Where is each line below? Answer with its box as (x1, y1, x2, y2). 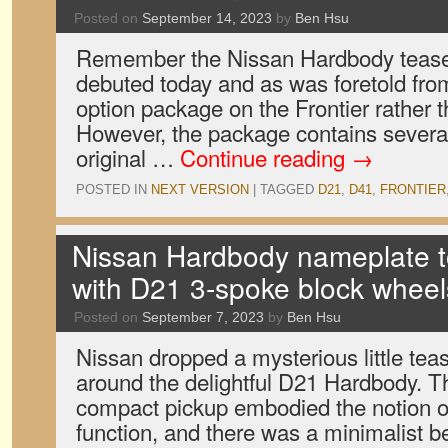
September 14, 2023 (142, 10, 272, 26)
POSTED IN (76, 182, 147, 197)
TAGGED (260, 182, 314, 197)
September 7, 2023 (142, 309, 264, 325)
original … (76, 141, 180, 173)
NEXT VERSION (151, 182, 249, 197)
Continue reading (180, 141, 351, 173)
